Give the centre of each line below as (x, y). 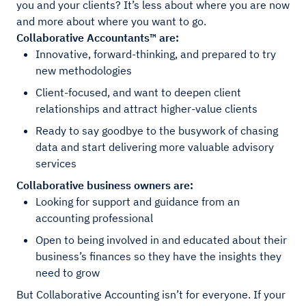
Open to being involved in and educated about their (161, 239)
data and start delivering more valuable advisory (155, 147)
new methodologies (84, 70)
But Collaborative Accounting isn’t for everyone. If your (151, 294)
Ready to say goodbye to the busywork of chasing (157, 130)
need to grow (68, 272)
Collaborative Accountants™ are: (98, 37)
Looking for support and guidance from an (138, 201)
